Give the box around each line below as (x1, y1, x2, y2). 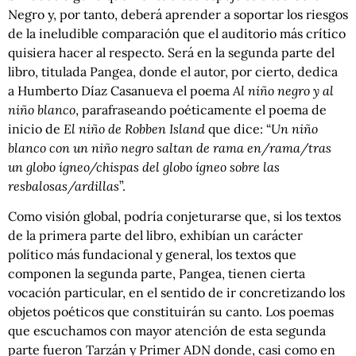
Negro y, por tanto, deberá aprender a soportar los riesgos (8, 6, 348, 22)
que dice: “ (205, 120, 271, 137)
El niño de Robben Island (64, 120, 205, 137)
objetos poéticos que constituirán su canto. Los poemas (8, 304, 334, 320)
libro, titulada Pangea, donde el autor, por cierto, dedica (8, 63, 341, 79)
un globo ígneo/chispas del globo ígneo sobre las (8, 158, 280, 175)
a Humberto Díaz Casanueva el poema (8, 82, 233, 99)
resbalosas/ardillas (8, 177, 119, 194)
